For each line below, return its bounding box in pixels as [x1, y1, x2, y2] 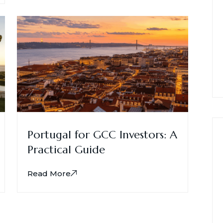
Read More [27, 169, 71, 179]
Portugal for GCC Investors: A [27, 128, 177, 142]
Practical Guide [27, 143, 105, 157]
